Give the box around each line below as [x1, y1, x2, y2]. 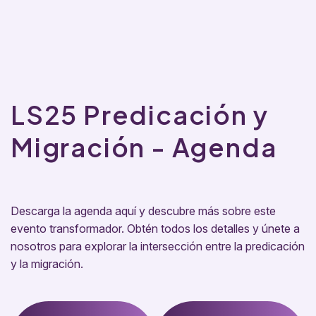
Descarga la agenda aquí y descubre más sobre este [11, 204, 276, 219]
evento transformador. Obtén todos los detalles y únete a [11, 221, 300, 236]
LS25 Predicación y [11, 99, 269, 131]
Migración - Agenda [11, 131, 277, 164]
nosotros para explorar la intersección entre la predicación [11, 239, 305, 254]
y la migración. [11, 257, 83, 272]
